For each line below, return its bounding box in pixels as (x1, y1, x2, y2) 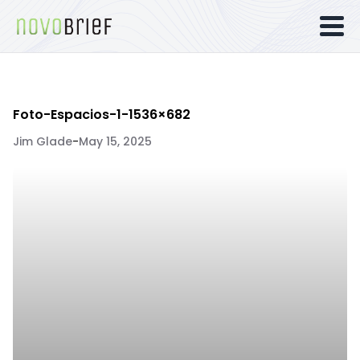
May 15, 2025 (79, 133, 152, 149)
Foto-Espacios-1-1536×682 (13, 105, 190, 124)
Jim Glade (13, 133, 72, 149)
